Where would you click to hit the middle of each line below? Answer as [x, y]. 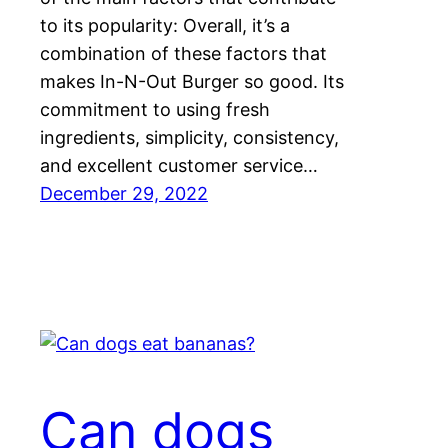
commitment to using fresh [155, 109]
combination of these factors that [183, 53]
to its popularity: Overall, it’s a [165, 25]
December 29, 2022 [124, 193]
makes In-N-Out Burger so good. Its [192, 81]
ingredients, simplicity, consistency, [189, 137]
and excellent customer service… [179, 165]
